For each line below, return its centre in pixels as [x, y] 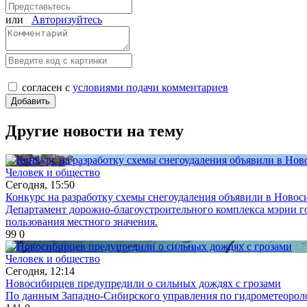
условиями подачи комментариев [150, 88]
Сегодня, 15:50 [40, 185]
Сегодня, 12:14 [40, 271]
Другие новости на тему [95, 131]
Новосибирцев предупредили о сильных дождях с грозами [143, 284]
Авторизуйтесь [67, 20]
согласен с [47, 88]
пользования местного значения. [82, 222]
